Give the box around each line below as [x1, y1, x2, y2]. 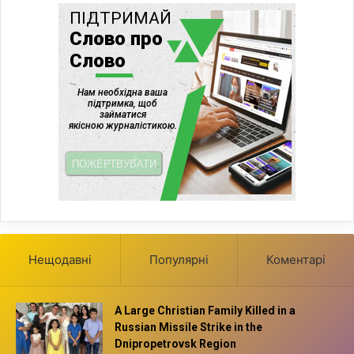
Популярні [149, 252, 209, 268]
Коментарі [266, 252, 326, 268]
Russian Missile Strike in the [115, 321, 262, 334]
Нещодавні [28, 252, 92, 268]
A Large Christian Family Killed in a [115, 304, 296, 318]
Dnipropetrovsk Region [115, 337, 236, 351]
